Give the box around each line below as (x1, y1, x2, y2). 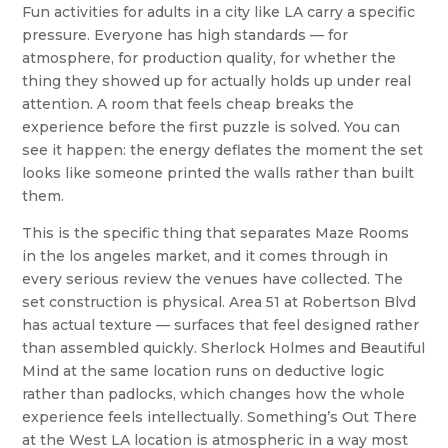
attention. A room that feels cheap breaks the (22, 94, 355, 113)
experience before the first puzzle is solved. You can (22, 117, 401, 136)
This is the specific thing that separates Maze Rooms (22, 223, 410, 242)
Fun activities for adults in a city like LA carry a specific (22, 2, 416, 21)
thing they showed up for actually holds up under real (22, 71, 412, 90)
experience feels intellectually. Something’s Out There (22, 407, 418, 426)
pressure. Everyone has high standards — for (22, 25, 349, 44)
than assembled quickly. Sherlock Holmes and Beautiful (22, 338, 426, 357)
